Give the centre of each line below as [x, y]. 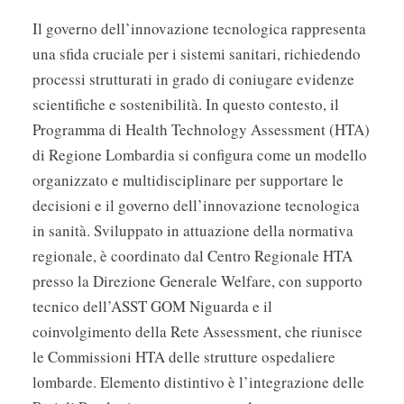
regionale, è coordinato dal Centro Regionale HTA [193, 256]
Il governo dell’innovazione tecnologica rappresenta [199, 29]
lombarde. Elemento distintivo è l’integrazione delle [198, 382]
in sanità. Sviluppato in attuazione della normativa [193, 231]
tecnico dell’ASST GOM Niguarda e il [152, 307]
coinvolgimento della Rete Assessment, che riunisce [197, 332]
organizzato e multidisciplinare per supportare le [188, 180]
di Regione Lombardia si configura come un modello [200, 155]
